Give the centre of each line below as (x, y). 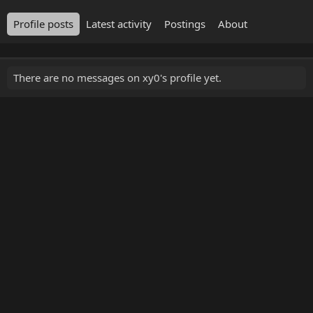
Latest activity (119, 24)
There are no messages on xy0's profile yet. (117, 78)
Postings (185, 24)
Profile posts (43, 24)
